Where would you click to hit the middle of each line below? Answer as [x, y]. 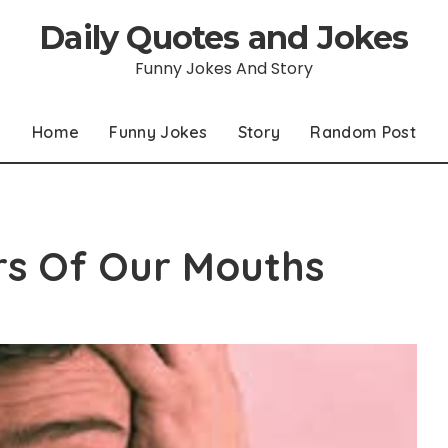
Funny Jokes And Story [223, 68]
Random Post [363, 132]
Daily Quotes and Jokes [224, 37]
